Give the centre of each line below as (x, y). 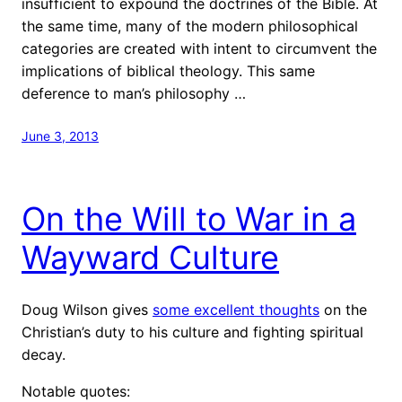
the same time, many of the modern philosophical (190, 26)
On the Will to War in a (189, 218)
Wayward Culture (150, 257)
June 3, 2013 (60, 135)
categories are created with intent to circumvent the (199, 48)
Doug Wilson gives (87, 309)
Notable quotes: (76, 391)
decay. (44, 354)
